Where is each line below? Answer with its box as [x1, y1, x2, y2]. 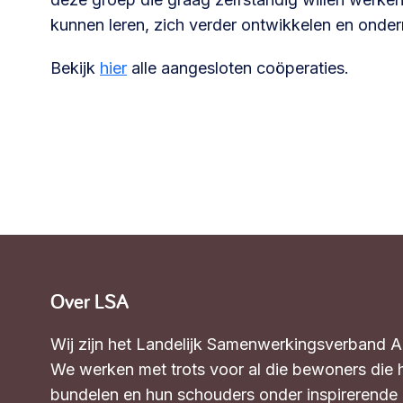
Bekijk [50, 58, 100, 78]
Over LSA [50, 288, 129, 316]
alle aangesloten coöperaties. [127, 58, 349, 78]
